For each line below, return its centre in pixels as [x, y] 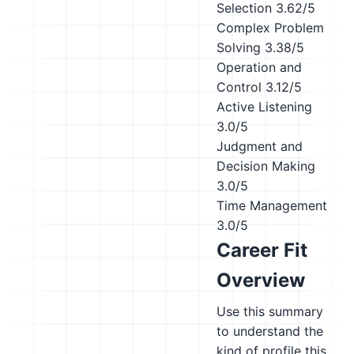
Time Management [272, 205]
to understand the [270, 331]
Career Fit [262, 250]
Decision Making [266, 166]
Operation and [259, 67]
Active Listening [264, 107]
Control [239, 87]
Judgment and [260, 146]
